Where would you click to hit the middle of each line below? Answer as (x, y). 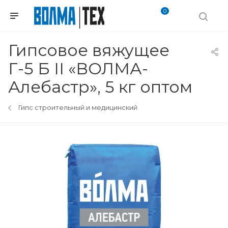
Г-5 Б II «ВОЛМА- (78, 68)
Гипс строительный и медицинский (78, 107)
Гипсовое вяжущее (89, 50)
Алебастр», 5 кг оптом (100, 87)
